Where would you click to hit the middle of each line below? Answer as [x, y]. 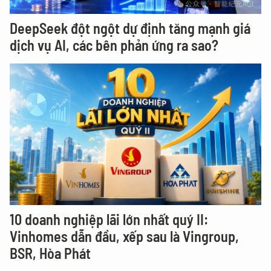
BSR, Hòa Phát [50, 253]
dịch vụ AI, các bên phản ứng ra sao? [114, 45]
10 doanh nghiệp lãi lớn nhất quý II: [109, 220]
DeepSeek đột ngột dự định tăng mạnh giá [130, 28]
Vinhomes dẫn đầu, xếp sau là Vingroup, [124, 237]
